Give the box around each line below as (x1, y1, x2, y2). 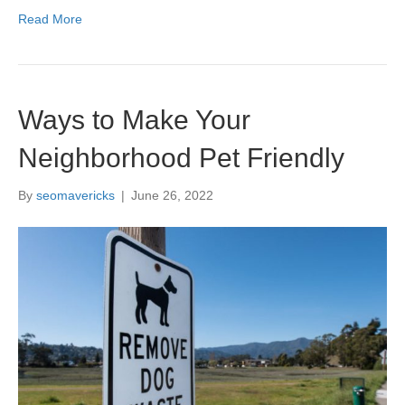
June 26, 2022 (131, 188, 213, 203)
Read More (18, 12, 82, 27)
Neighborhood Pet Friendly (18, 143, 344, 174)
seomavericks (36, 188, 115, 203)
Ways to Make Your (18, 105, 250, 136)
